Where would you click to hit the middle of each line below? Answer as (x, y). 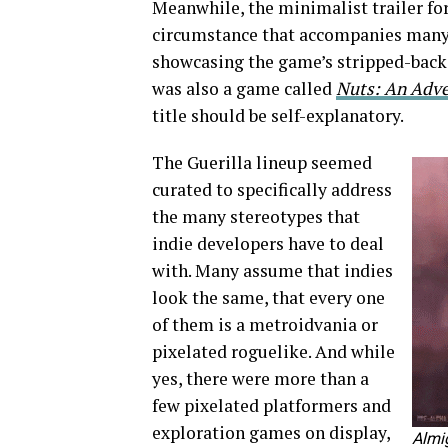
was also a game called (244, 88)
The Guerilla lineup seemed (262, 162)
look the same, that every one (268, 297)
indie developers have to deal (268, 243)
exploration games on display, (271, 432)
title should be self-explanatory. (278, 115)
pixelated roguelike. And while (273, 351)
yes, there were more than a (260, 378)
